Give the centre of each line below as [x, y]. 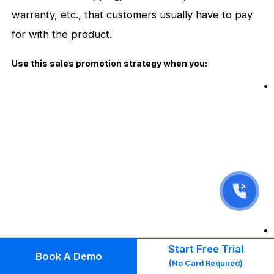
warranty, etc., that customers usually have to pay [132, 14]
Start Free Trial [206, 249]
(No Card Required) [206, 264]
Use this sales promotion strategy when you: [110, 63]
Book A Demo [68, 256]
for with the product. [62, 34]
